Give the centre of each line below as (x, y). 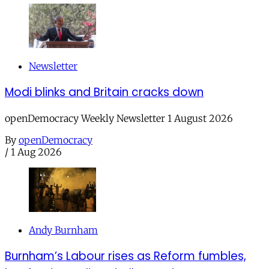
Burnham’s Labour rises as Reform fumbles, (125, 256)
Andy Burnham (63, 230)
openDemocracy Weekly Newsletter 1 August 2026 (119, 118)
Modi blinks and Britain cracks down (104, 92)
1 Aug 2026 (36, 152)
